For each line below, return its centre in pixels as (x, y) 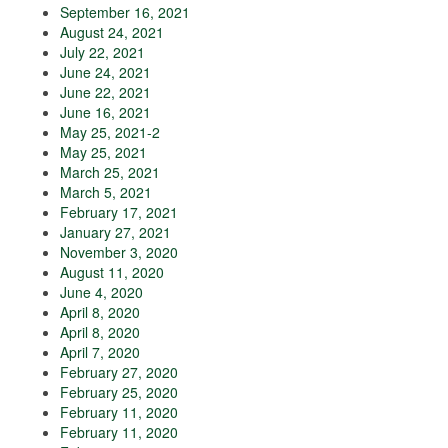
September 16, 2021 (125, 12)
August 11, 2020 (112, 272)
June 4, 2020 (101, 292)
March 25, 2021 (110, 172)
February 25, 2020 (119, 392)
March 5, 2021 (106, 192)
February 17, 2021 (119, 212)
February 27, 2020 (119, 372)
